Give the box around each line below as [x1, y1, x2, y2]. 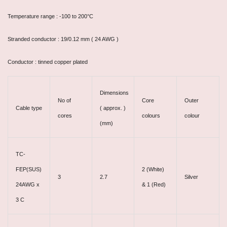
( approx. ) [100, 104, 126, 111]
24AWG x [16, 181, 40, 187]
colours [142, 112, 160, 119]
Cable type [16, 104, 42, 111]
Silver [184, 173, 198, 180]
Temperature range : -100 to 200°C [8, 13, 93, 19]
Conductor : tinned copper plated [8, 58, 88, 65]
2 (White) [142, 166, 164, 172]
